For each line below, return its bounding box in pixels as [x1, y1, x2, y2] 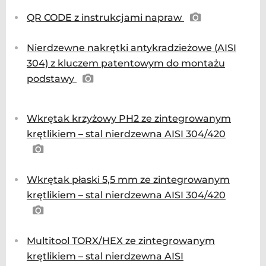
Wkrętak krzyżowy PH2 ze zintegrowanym [27, 112, 231, 124]
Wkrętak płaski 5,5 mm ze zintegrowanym [27, 173, 230, 185]
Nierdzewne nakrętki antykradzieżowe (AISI [27, 42, 236, 53]
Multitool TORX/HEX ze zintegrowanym [27, 235, 215, 246]
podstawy [27, 72, 77, 84]
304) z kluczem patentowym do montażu [27, 57, 225, 69]
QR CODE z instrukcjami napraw [27, 11, 184, 23]
